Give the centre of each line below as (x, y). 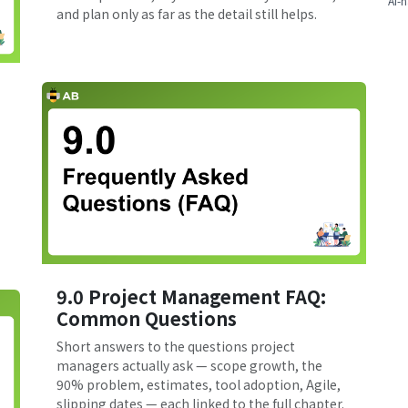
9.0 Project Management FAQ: (191, 296)
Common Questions (147, 318)
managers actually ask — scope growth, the (189, 365)
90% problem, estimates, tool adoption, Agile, (199, 384)
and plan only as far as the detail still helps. (187, 13)
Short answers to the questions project (176, 346)
